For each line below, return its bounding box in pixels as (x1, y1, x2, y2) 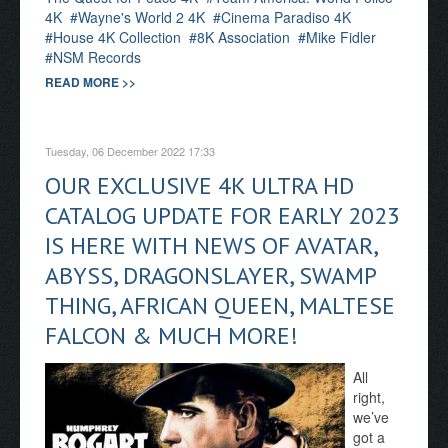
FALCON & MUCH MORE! (45, 320, 298, 351)
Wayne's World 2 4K (78, 7, 205, 27)
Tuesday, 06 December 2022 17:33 (45, 143, 215, 159)
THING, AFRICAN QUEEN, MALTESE (45, 290, 395, 321)
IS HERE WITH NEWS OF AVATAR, (45, 230, 377, 261)
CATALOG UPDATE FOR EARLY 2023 (45, 200, 400, 231)
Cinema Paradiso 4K (221, 7, 351, 27)
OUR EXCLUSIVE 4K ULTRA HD (45, 170, 354, 201)
